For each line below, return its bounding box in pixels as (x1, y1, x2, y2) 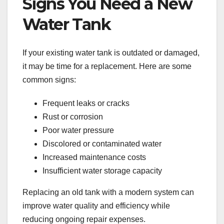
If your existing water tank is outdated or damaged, (22, 48, 199, 57)
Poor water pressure (42, 125, 114, 134)
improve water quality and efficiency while (22, 201, 170, 210)
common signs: (22, 75, 76, 84)
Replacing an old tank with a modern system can (22, 187, 194, 196)
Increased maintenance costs (42, 152, 146, 161)
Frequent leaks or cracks (42, 98, 129, 107)
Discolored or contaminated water (42, 139, 161, 148)
